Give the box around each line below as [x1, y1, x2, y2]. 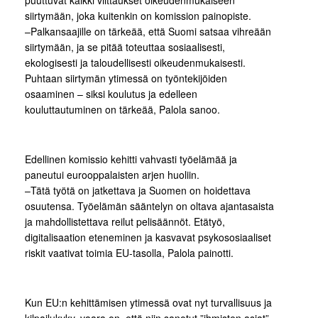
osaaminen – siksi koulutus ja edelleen [25, 87, 197, 101]
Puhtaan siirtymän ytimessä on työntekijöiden [25, 71, 227, 85]
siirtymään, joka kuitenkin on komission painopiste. [25, 9, 251, 23]
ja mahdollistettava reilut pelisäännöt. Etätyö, [25, 214, 225, 229]
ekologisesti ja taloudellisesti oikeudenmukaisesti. [25, 55, 246, 70]
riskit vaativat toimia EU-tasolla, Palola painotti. [25, 246, 234, 260]
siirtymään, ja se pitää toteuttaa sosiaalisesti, [25, 40, 225, 54]
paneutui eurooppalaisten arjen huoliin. [25, 168, 199, 182]
